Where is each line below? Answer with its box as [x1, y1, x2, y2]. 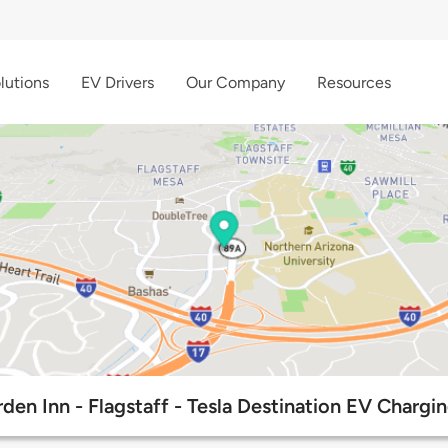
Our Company [186, 72, 285, 92]
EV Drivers [81, 72, 154, 92]
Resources [317, 72, 391, 92]
